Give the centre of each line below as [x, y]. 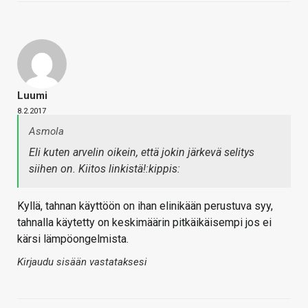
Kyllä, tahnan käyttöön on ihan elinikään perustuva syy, [145, 206]
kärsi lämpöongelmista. [73, 239]
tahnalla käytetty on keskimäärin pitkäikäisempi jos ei [144, 223]
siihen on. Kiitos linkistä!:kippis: [104, 169]
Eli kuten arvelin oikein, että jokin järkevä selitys [142, 153]
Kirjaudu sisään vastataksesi [82, 262]
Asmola [46, 132]
